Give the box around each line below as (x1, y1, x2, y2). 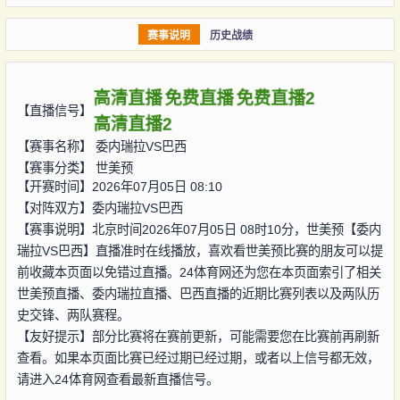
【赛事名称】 (16, 138, 96, 154)
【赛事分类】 (16, 160, 96, 175)
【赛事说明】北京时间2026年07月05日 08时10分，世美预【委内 (16, 221, 381, 237)
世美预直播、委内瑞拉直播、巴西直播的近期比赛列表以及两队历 (16, 286, 379, 301)
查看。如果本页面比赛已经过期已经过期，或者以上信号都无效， (16, 350, 379, 365)
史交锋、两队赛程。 (16, 307, 129, 322)
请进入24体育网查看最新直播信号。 (16, 371, 219, 387)
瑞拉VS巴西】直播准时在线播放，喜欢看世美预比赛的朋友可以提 (16, 243, 383, 258)
